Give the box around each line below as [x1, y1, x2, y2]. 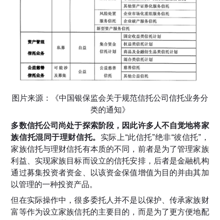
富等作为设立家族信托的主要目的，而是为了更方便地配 [11, 208, 209, 217]
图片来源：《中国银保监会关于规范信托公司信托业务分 [12, 94, 208, 103]
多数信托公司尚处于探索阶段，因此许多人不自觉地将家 [11, 121, 209, 130]
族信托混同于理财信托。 [11, 133, 101, 142]
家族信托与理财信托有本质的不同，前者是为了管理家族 [11, 145, 209, 154]
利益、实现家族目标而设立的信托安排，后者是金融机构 [11, 157, 209, 165]
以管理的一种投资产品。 [11, 180, 98, 189]
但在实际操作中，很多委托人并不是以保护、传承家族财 [11, 196, 209, 205]
